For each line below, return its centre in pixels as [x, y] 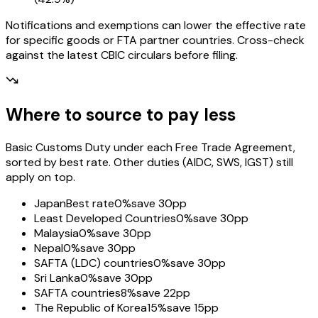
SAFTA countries [77, 293]
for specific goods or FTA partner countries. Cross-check [155, 40]
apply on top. [40, 177]
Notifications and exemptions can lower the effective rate [156, 25]
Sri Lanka [57, 278]
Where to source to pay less [121, 115]
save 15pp [193, 308]
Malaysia [56, 234]
